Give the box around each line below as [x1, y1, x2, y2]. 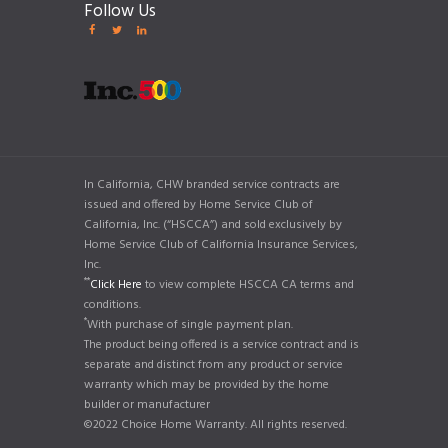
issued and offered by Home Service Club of [84, 195, 313, 216]
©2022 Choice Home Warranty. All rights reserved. [84, 415, 347, 436]
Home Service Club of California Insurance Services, [84, 235, 358, 256]
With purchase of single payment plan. [87, 315, 293, 336]
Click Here [90, 275, 142, 296]
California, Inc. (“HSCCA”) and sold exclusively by [84, 215, 342, 236]
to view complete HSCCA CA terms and [142, 275, 354, 296]
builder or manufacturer [84, 395, 210, 416]
